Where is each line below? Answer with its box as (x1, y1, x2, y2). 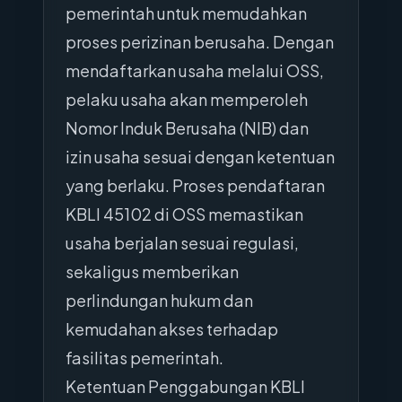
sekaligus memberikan (66, 261, 239, 282)
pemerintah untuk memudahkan (66, 3, 307, 23)
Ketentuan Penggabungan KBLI (66, 376, 305, 397)
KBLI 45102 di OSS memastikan (66, 204, 303, 224)
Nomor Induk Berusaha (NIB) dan (66, 118, 309, 138)
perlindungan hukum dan (66, 290, 253, 310)
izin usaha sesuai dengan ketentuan (66, 146, 335, 167)
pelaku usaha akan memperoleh (66, 89, 308, 109)
